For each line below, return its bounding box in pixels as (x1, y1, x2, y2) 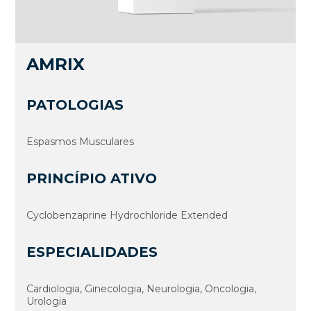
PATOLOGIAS (26, 96, 124, 113)
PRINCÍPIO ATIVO (26, 169, 158, 187)
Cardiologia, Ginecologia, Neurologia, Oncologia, (26, 282, 257, 295)
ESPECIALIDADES (26, 243, 158, 260)
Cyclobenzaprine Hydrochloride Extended (26, 208, 228, 221)
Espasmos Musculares (26, 135, 135, 148)
